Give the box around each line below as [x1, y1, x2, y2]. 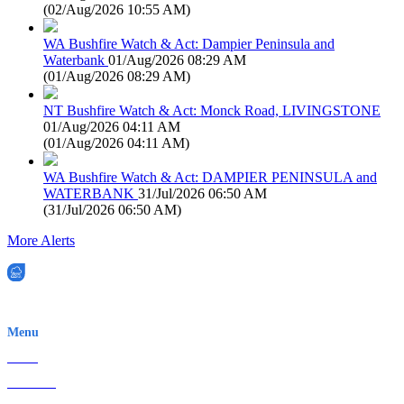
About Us [7, 375, 56, 390]
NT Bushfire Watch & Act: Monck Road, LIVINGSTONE [43, 102, 381, 118]
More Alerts [7, 232, 75, 248]
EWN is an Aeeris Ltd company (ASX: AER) [7, 298, 239, 313]
